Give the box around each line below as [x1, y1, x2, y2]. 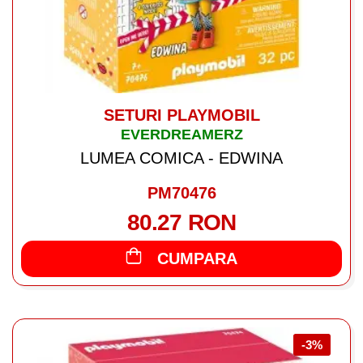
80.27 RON [126, 209, 237, 235]
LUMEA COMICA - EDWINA [80, 148, 283, 167]
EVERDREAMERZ [120, 126, 243, 143]
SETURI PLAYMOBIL [103, 105, 260, 124]
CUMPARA [157, 249, 237, 267]
